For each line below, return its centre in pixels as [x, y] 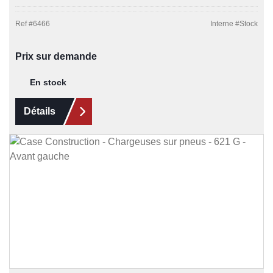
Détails [40, 112]
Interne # [225, 24]
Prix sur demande [56, 57]
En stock [48, 83]
